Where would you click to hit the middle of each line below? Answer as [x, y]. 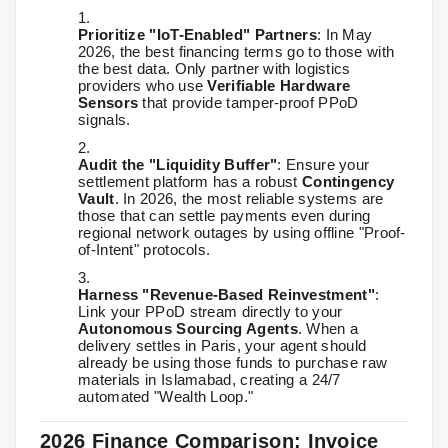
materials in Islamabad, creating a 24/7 [209, 380]
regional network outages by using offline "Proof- [242, 233]
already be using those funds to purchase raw [233, 363]
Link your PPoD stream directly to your [210, 312]
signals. [104, 120]
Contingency [348, 182]
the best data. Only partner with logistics [214, 69]
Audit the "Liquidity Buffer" [178, 165]
